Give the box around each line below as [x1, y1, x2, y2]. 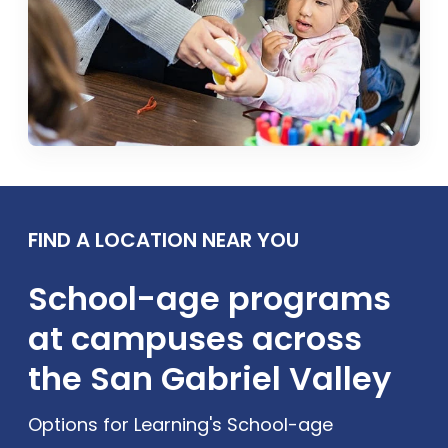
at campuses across [28, 315, 363, 361]
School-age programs [28, 275, 392, 321]
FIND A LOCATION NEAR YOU [28, 225, 300, 254]
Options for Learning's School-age [28, 411, 334, 437]
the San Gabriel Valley [28, 355, 392, 401]
